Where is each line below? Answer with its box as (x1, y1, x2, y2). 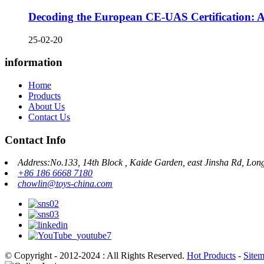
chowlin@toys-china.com (18, 179, 113, 189)
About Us (28, 101, 65, 111)
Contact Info (5, 133, 66, 146)
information (5, 56, 62, 69)
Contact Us (28, 111, 70, 122)
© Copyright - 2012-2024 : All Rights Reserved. (5, 250, 187, 261)
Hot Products (187, 250, 236, 261)
